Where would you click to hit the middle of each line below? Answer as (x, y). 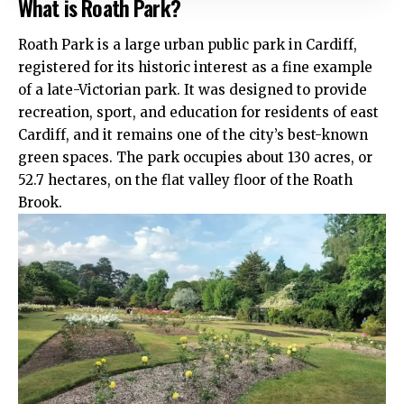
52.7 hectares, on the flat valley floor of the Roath (185, 180)
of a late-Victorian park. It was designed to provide (193, 90)
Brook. (40, 203)
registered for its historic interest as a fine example (195, 68)
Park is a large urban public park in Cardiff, (207, 45)
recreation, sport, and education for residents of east (198, 113)
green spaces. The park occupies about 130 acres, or (195, 158)
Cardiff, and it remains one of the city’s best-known (193, 135)
